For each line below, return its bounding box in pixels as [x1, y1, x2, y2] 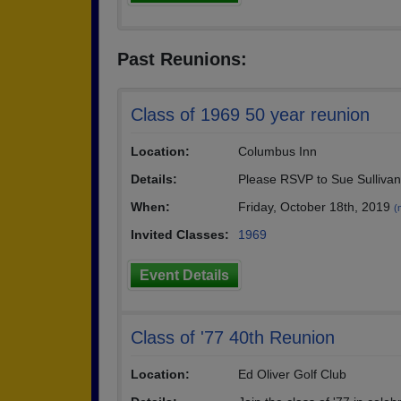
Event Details [140, 268, 229, 283]
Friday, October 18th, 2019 [238, 200, 394, 214]
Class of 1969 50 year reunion [131, 105, 370, 124]
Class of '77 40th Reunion [131, 328, 335, 347]
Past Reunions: [117, 49, 247, 69]
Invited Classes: [131, 227, 229, 242]
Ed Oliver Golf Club [238, 367, 346, 381]
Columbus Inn [238, 144, 317, 158]
